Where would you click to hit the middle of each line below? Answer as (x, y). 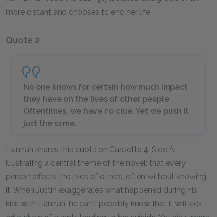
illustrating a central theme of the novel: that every (96, 163)
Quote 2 (23, 40)
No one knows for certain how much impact (105, 87)
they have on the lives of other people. (97, 99)
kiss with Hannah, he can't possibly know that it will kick (104, 204)
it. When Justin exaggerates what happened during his (101, 190)
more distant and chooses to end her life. (79, 12)
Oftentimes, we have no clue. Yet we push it (106, 111)
